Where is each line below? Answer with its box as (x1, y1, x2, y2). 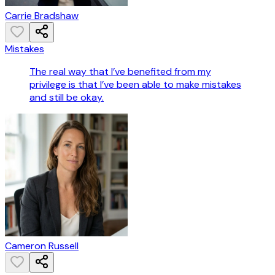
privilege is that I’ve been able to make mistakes (29, 78, 241, 91)
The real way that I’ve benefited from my (29, 65, 211, 79)
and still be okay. (29, 91, 104, 104)
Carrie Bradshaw (5, 9, 79, 23)
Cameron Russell (5, 239, 79, 253)
